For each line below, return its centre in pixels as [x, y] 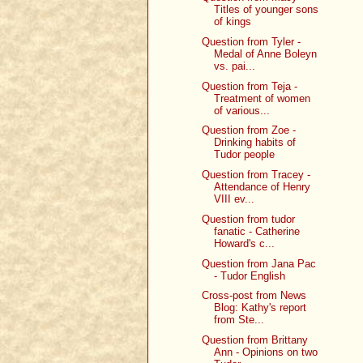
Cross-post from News [254, 296]
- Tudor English [250, 275]
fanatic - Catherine [257, 231]
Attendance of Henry [263, 187]
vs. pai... [235, 66]
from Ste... [239, 320]
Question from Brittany [255, 340]
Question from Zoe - [249, 130]
